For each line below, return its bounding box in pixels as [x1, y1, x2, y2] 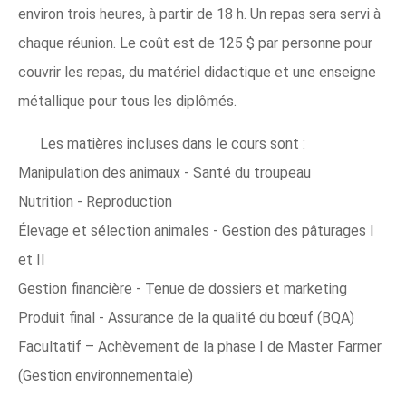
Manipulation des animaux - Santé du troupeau [18, 164, 311, 181]
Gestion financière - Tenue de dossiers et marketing [18, 280, 347, 297]
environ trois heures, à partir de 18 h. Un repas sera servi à [18, 5, 381, 23]
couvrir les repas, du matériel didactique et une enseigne [18, 63, 376, 81]
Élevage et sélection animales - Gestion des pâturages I [18, 222, 374, 239]
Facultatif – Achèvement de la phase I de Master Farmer [18, 338, 382, 355]
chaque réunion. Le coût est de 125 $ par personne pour [18, 34, 372, 52]
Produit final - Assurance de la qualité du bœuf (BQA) [18, 309, 354, 326]
